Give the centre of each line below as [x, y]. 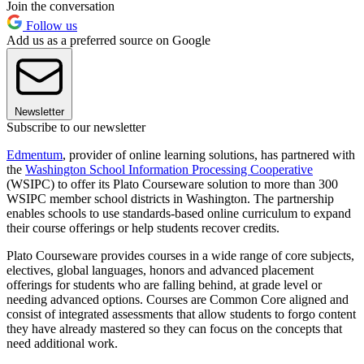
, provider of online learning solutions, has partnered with [209, 154]
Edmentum [35, 154]
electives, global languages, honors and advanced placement [160, 270]
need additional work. [62, 343]
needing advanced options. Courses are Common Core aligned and [178, 299]
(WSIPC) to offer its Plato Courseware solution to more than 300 [172, 184]
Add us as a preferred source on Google [108, 40]
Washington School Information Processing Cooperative [169, 169]
